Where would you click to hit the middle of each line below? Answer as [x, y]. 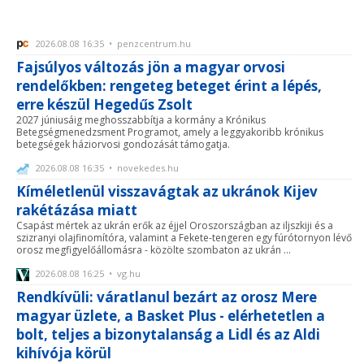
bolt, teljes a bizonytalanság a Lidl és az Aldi [168, 335]
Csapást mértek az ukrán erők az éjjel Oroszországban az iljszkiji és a [175, 226]
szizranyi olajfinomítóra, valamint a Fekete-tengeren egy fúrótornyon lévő [184, 238]
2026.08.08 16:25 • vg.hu [87, 274]
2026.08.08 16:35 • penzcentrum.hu [112, 44]
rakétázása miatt [77, 210]
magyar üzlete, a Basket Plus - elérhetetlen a [171, 316]
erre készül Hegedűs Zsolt [104, 105]
